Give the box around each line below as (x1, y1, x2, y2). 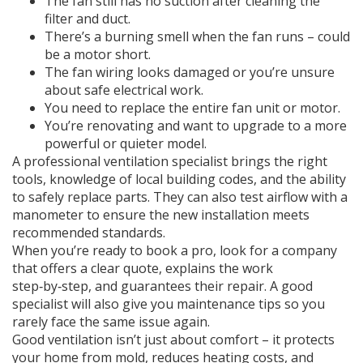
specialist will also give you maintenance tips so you (12, 295, 325, 313)
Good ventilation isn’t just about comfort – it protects (12, 331, 335, 348)
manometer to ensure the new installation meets (12, 206, 310, 224)
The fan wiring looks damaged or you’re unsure (45, 63, 335, 81)
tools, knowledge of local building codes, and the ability (12, 170, 346, 188)
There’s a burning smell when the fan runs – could (45, 28, 350, 45)
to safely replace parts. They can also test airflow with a (12, 188, 348, 206)
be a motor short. (45, 45, 151, 63)
